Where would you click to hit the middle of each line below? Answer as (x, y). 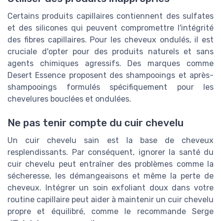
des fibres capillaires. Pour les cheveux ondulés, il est (110, 40)
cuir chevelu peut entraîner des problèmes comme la (110, 164)
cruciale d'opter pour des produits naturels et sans (110, 52)
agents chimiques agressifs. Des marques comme (110, 64)
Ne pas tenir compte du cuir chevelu (95, 123)
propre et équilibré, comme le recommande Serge (110, 212)
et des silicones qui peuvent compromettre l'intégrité (110, 28)
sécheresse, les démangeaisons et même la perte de (110, 176)
